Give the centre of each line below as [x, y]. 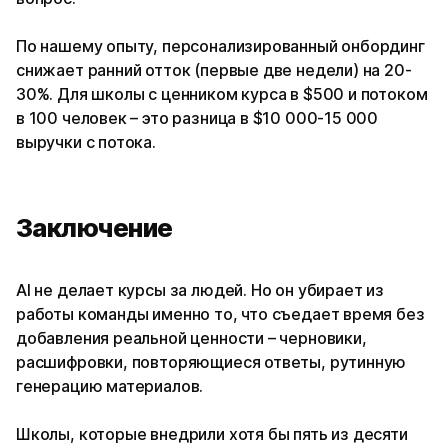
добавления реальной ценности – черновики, [191, 338]
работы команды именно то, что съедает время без [220, 314]
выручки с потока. [86, 142]
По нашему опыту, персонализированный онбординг [220, 46]
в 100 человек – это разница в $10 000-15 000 [197, 118]
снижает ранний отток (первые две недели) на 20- [214, 70]
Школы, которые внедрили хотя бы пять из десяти [212, 434]
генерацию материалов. [110, 386]
